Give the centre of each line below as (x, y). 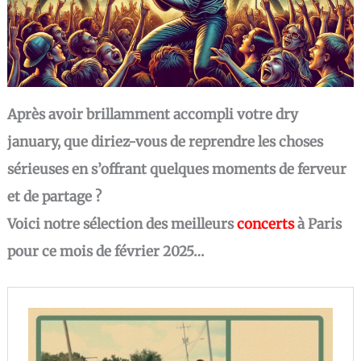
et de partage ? (55, 196)
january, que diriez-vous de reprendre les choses (166, 141)
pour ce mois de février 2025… (106, 251)
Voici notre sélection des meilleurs (122, 224)
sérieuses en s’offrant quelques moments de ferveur (177, 169)
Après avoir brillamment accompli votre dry (153, 114)
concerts (266, 224)
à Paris (318, 224)
